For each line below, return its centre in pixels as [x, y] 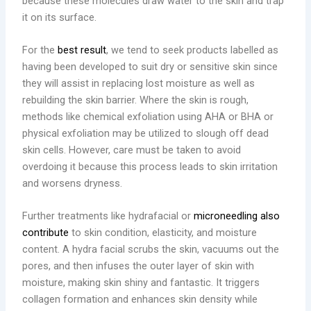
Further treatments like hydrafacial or [108, 216]
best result [82, 50]
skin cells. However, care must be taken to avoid [132, 150]
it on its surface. [61, 17]
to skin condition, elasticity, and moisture [163, 233]
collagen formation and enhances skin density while [140, 300]
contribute [46, 233]
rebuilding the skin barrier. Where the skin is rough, [136, 100]
